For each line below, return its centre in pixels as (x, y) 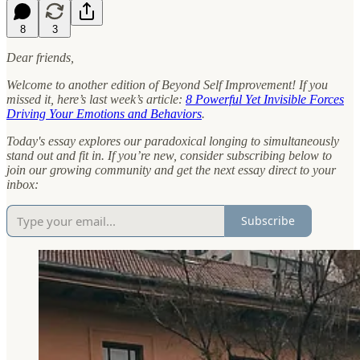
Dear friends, (40, 57)
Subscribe (268, 221)
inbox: (22, 184)
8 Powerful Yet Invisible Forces (265, 99)
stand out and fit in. (55, 155)
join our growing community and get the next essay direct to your (171, 170)
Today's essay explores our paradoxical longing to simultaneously (173, 141)
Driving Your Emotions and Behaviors (104, 113)
